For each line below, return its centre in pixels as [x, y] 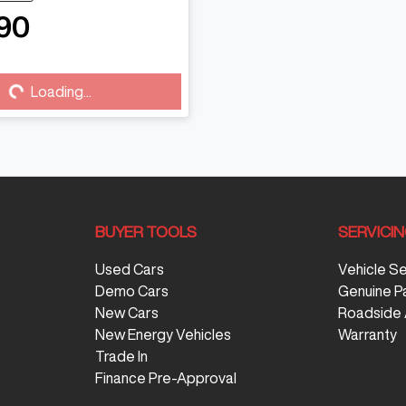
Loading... [62, 91]
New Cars [126, 312]
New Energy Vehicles [163, 334]
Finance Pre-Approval [165, 377]
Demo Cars [131, 290]
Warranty [368, 334]
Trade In [121, 356]
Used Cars [129, 269]
